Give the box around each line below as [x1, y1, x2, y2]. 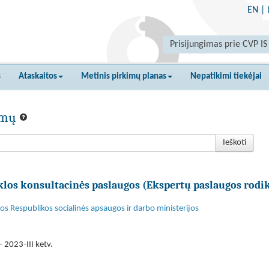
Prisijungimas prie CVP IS [170, 40, 267, 49]
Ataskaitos [19, 72, 57, 81]
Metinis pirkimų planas [81, 72, 166, 81]
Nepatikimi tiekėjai [190, 72, 262, 81]
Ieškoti [223, 138, 246, 147]
